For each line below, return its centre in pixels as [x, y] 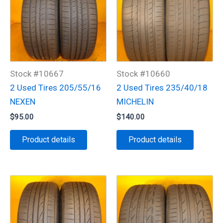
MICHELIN [135, 101]
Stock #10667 [37, 73]
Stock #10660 [143, 73]
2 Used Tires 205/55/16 [56, 87]
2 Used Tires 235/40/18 [162, 87]
